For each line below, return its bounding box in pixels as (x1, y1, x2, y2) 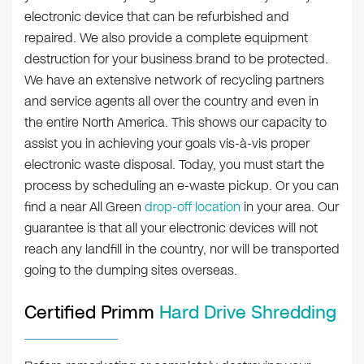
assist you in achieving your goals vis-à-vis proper (24, 134, 310, 154)
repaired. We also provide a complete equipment (24, 28, 308, 48)
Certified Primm (24, 300, 159, 326)
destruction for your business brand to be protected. (24, 50, 328, 69)
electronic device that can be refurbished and (24, 7, 289, 27)
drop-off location (145, 197, 240, 217)
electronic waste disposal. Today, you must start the (24, 155, 324, 175)
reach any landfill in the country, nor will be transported (24, 240, 340, 259)
